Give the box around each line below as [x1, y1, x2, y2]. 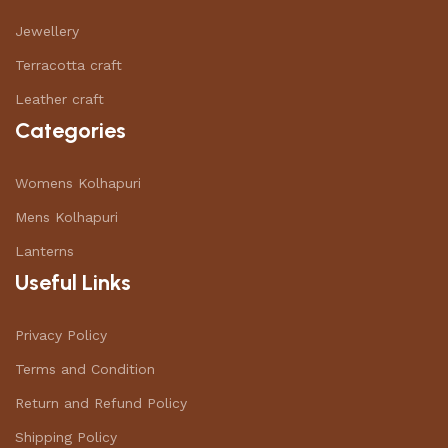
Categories [15, 117, 126, 144]
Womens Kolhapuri [15, 175, 141, 191]
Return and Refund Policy [15, 395, 187, 411]
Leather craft [15, 91, 104, 107]
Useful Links [15, 269, 131, 296]
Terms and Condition [15, 361, 155, 377]
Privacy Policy [15, 327, 107, 343]
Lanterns [15, 243, 74, 259]
